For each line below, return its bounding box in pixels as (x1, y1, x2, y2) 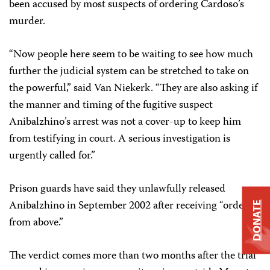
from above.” (9, 214, 63, 232)
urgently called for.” (9, 147, 95, 165)
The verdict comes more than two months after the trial (9, 247, 256, 265)
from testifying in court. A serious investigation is (9, 130, 230, 148)
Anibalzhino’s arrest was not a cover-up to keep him (9, 113, 241, 131)
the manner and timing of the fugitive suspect (9, 96, 213, 115)
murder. (9, 13, 45, 31)
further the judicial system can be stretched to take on (9, 63, 249, 81)
